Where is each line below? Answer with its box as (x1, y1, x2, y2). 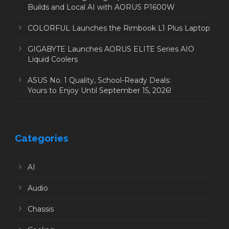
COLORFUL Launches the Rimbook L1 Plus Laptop (28, 23, 210, 33)
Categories (15, 132, 68, 144)
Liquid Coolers (28, 54, 78, 64)
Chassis (28, 204, 54, 214)
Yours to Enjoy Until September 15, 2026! (28, 85, 173, 95)
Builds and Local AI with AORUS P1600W (28, 2, 175, 12)
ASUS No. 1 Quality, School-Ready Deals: (28, 75, 171, 85)
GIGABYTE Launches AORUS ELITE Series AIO (28, 44, 194, 54)
